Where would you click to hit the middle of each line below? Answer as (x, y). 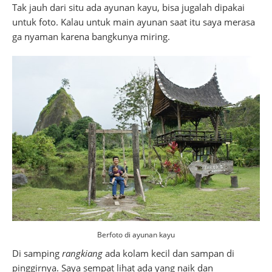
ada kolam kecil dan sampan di (168, 253)
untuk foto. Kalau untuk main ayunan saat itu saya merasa (134, 22)
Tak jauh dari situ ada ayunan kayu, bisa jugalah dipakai (128, 8)
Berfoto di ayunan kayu (136, 235)
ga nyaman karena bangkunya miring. (91, 37)
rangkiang (82, 253)
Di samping (37, 253)
